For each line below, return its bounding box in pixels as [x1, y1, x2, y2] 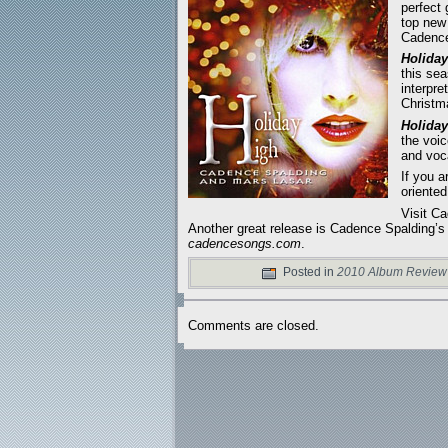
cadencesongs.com [188, 235, 301, 251]
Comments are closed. [188, 317, 319, 333]
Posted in [280, 265, 337, 280]
